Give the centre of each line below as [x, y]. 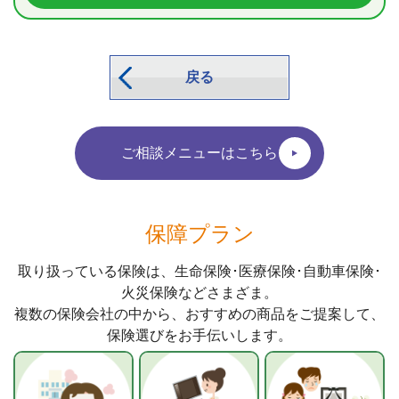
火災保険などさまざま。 [199, 293]
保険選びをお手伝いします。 [199, 336]
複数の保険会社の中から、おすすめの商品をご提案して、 [199, 314]
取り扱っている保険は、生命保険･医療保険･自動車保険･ [199, 272]
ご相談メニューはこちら [199, 152]
